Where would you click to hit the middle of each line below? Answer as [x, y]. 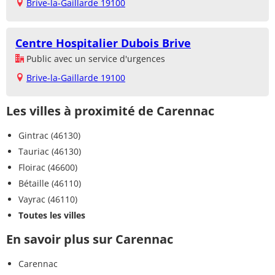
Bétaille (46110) [50, 184]
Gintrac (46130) [49, 136]
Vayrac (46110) [48, 199]
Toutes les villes [52, 215]
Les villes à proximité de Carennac [110, 111]
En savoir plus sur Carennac [90, 239]
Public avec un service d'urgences [95, 59]
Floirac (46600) [48, 168]
